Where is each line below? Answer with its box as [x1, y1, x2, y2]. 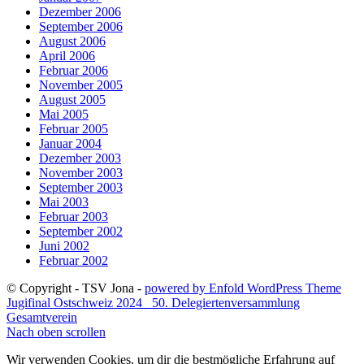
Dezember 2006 [39, 4, 121, 19]
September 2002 [39, 223, 123, 238]
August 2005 [39, 92, 106, 106]
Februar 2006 [39, 63, 108, 77]
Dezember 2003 [39, 150, 121, 165]
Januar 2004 [39, 136, 102, 150]
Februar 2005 [39, 121, 108, 136]
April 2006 [39, 48, 95, 63]
